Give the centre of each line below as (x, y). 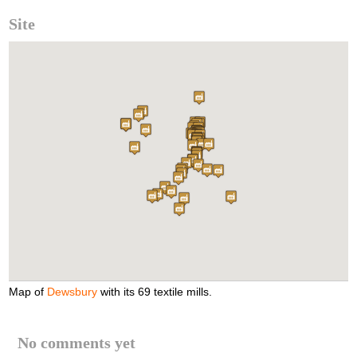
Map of (28, 292)
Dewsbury (73, 292)
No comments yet (76, 343)
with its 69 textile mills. (155, 292)
